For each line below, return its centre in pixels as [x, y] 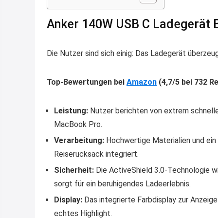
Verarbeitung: [79, 140]
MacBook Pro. [78, 124]
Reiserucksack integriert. [96, 154]
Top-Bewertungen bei [87, 82]
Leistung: [71, 110]
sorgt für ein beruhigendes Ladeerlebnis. [122, 183]
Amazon [142, 82]
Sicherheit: [74, 170]
